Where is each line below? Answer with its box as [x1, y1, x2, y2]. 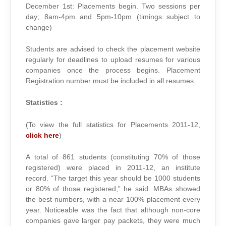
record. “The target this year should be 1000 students [26, 175, 200, 183]
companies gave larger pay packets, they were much [26, 217, 200, 225]
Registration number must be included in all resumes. [26, 77, 196, 85]
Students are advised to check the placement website [26, 45, 200, 53]
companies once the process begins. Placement [26, 66, 200, 74]
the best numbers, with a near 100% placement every [26, 196, 200, 204]
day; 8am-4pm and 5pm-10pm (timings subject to [26, 13, 200, 21]
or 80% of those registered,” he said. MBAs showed [26, 185, 200, 193]
